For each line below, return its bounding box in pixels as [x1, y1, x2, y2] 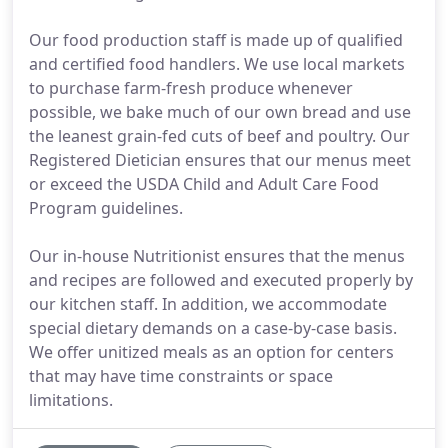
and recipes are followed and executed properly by [29, 269, 413, 291]
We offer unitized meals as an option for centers [29, 341, 394, 363]
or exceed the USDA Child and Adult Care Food [29, 173, 379, 195]
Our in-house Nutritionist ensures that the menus [29, 245, 405, 267]
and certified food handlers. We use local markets [29, 53, 405, 75]
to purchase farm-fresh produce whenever [29, 77, 353, 99]
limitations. [29, 389, 113, 411]
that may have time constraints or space [29, 365, 333, 387]
